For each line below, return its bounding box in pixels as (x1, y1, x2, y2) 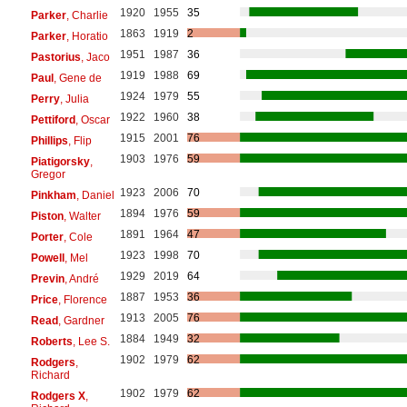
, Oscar (74, 113, 110, 126)
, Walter (63, 209, 101, 223)
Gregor (30, 167, 65, 181)
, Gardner (57, 313, 104, 327)
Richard (30, 368, 70, 382)
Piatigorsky (30, 154, 90, 168)
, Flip (67, 134, 92, 147)
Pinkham (30, 188, 76, 202)
